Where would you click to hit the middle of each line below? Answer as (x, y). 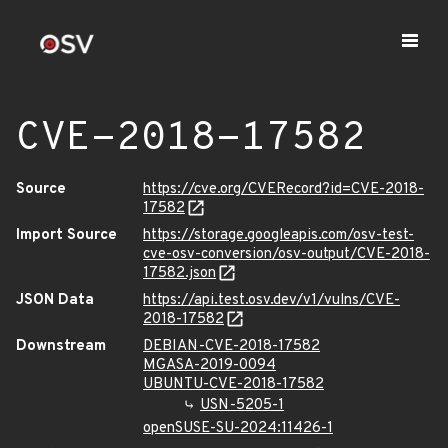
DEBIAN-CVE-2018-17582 (231, 346)
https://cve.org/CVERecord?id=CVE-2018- (283, 189)
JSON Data (55, 300)
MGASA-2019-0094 (209, 365)
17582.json (179, 273)
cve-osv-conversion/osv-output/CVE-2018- (286, 254)
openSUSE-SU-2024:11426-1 (238, 428)
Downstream (61, 346)
